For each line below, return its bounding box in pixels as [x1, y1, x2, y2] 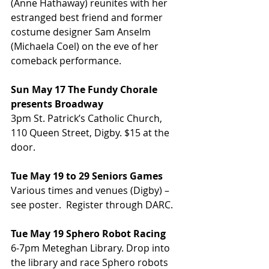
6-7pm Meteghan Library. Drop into [11, 241, 172, 255]
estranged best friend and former [11, 11, 165, 25]
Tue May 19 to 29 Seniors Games [11, 169, 163, 183]
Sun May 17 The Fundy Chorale [11, 83, 160, 97]
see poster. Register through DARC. [11, 198, 173, 212]
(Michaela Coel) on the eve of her [11, 40, 161, 53]
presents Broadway [11, 97, 103, 111]
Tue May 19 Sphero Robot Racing [11, 227, 166, 241]
